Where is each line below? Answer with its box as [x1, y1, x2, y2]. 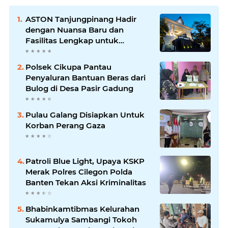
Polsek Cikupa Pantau [25, 62, 111, 72]
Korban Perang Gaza [25, 120, 105, 130]
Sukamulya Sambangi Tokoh [25, 214, 137, 224]
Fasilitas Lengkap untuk [25, 35, 119, 45]
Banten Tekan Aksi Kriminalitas [25, 177, 146, 187]
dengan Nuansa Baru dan [25, 24, 124, 35]
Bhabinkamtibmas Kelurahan [25, 204, 139, 214]
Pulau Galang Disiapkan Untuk [25, 109, 145, 120]
